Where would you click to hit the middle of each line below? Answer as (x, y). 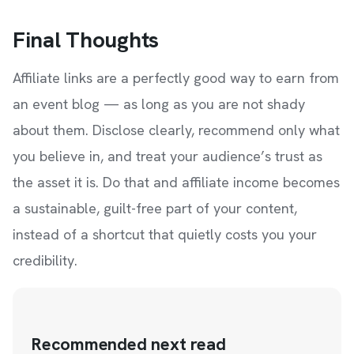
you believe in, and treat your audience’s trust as (168, 156)
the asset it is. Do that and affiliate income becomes (176, 182)
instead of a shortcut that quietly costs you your (165, 234)
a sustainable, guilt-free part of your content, (155, 208)
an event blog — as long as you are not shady (159, 104)
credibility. (45, 260)
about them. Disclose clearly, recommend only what (176, 130)
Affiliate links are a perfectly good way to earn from (176, 78)
